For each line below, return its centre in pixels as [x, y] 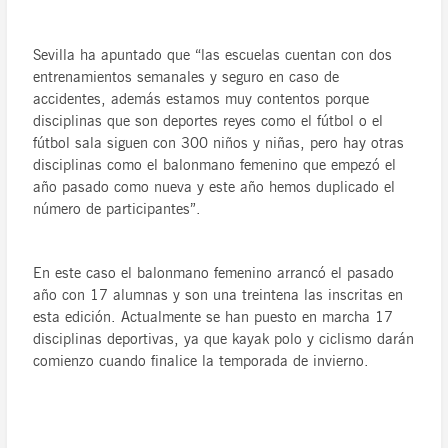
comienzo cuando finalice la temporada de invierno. [201, 361]
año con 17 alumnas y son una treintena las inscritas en [218, 295]
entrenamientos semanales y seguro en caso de [186, 77]
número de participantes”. [117, 209]
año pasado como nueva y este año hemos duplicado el [214, 187]
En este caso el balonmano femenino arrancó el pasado [214, 273]
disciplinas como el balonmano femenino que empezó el [215, 165]
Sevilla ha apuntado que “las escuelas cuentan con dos [213, 55]
